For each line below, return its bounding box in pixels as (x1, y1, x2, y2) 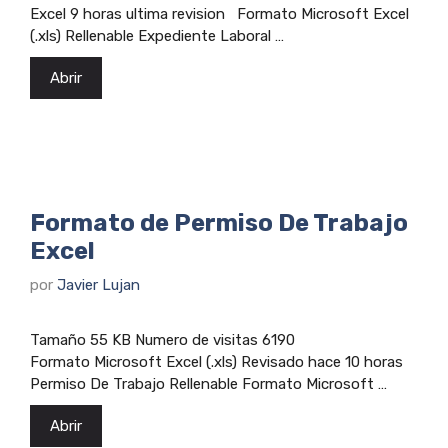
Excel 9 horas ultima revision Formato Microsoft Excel (30, 4, 409, 23)
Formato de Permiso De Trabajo (30, 208, 408, 237)
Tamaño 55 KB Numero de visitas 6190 (30, 331, 295, 350)
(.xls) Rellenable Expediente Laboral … (30, 26, 284, 45)
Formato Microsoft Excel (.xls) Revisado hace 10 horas (30, 353, 411, 372)
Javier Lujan (57, 276, 140, 295)
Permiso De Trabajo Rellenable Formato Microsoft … (30, 375, 387, 394)
